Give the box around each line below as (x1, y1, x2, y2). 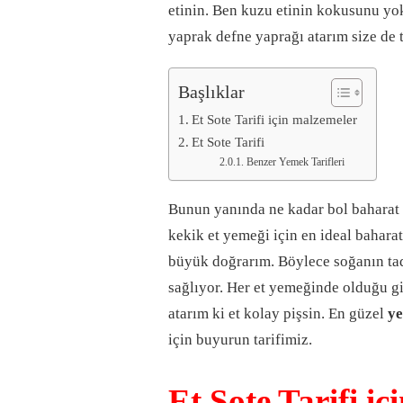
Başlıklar (178, 81, 245, 102)
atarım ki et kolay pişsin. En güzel (168, 305, 388, 323)
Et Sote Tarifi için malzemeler (192, 112, 358, 128)
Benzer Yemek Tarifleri (246, 156, 345, 169)
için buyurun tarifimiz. (168, 331, 312, 349)
